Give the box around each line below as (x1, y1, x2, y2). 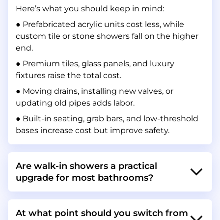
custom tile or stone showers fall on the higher (16, 31, 198, 41)
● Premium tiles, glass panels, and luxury (16, 59, 174, 68)
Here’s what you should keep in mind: (16, 4, 164, 13)
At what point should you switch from (16, 208, 188, 219)
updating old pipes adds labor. (16, 98, 135, 108)
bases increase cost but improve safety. (16, 126, 169, 135)
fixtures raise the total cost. (16, 71, 121, 80)
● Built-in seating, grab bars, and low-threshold (16, 114, 198, 123)
